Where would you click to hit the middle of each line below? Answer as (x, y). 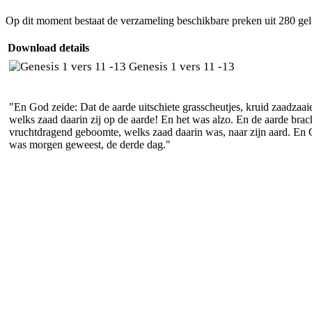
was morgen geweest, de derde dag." (90, 145)
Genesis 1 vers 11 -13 (180, 67)
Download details (48, 48)
